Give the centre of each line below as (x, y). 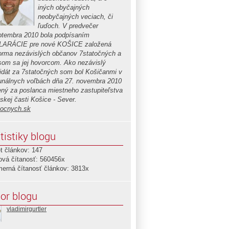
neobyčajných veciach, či (75, 17)
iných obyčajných (64, 7)
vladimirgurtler (27, 209)
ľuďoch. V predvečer (68, 26)
